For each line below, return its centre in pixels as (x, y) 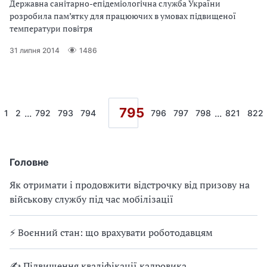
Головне (29, 162)
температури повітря (51, 28)
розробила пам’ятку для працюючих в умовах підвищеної (123, 16)
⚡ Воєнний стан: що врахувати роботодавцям (111, 232)
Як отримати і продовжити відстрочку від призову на (130, 185)
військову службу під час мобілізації (91, 199)
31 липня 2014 (35, 50)
